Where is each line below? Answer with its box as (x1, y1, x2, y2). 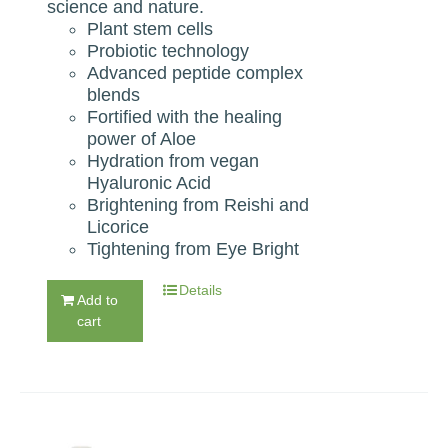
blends (87, 84, 141, 105)
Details (179, 281, 223, 298)
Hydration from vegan (87, 150, 260, 171)
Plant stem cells (87, 18, 214, 39)
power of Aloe (87, 128, 197, 149)
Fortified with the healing (87, 106, 283, 127)
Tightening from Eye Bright (87, 238, 300, 259)
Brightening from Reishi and (87, 194, 310, 215)
